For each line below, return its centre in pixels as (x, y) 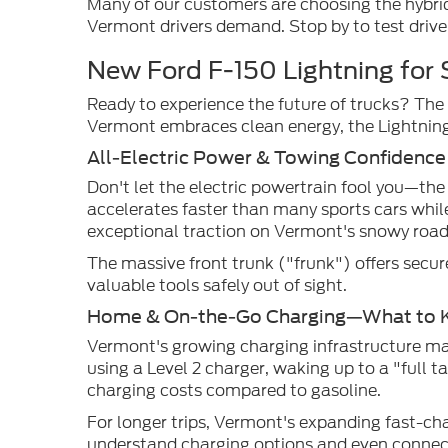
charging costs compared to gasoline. (234, 390)
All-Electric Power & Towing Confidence (266, 157)
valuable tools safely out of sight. (217, 285)
